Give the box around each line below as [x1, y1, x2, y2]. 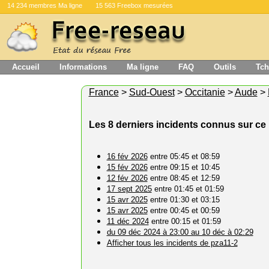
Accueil [12, 62, 40, 71]
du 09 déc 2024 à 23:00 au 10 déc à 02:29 [106, 228, 253, 237]
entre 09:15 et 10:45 [147, 163, 220, 172]
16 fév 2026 [106, 152, 148, 161]
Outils [214, 62, 236, 71]
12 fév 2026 [106, 174, 148, 183]
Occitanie [184, 87, 225, 97]
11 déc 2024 [106, 217, 149, 226]
